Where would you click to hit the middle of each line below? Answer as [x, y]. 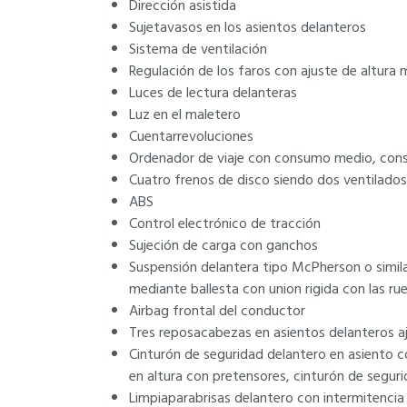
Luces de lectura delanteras [213, 93]
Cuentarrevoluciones [191, 136]
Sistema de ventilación [198, 49]
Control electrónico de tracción [225, 223]
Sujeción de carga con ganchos [223, 245]
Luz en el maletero [185, 114]
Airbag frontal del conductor [217, 311]
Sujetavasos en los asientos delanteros [248, 27]
